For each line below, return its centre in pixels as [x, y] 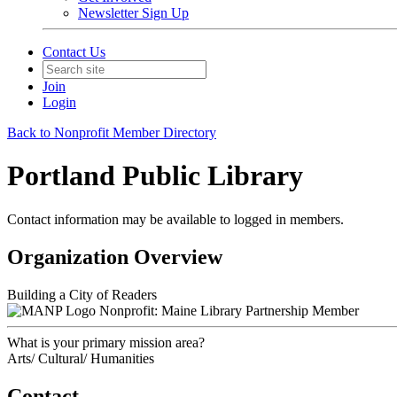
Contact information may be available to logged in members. [175, 219]
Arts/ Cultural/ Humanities [81, 358]
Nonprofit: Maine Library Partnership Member [229, 310]
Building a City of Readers [82, 294]
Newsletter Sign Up [133, 13]
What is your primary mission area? [106, 342]
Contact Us [74, 52]
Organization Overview [115, 257]
